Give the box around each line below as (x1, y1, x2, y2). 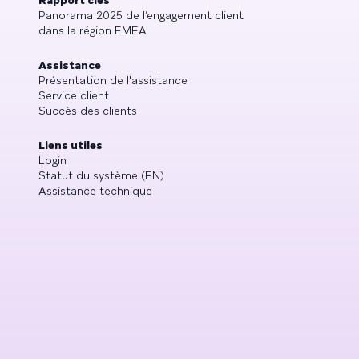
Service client (38, 88, 109, 103)
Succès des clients (38, 103, 137, 118)
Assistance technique (38, 184, 152, 198)
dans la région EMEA (38, 23, 147, 38)
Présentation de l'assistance (38, 73, 188, 87)
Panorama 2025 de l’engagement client (38, 8, 244, 22)
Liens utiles (38, 138, 103, 152)
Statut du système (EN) (38, 168, 164, 183)
